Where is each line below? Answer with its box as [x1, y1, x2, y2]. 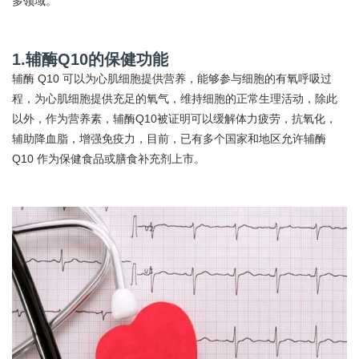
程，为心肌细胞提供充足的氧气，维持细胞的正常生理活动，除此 [12, 91, 337, 105]
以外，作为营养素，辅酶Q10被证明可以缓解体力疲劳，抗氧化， [12, 111, 337, 125]
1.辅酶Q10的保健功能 [12, 50, 168, 68]
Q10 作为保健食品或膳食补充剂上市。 [12, 151, 205, 165]
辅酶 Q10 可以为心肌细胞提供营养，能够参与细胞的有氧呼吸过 [12, 71, 332, 85]
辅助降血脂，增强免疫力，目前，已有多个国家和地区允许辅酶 [12, 131, 326, 145]
